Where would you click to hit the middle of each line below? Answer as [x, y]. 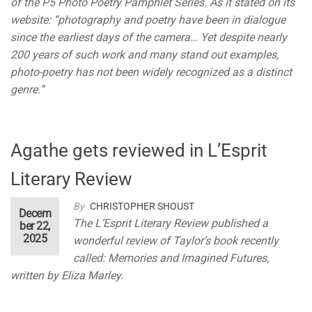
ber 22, [35, 226]
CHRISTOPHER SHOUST [142, 206]
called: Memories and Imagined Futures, [171, 258]
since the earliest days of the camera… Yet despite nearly [149, 38]
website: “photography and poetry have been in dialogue [148, 20]
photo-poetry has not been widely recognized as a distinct [151, 72]
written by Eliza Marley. [67, 276]
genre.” [27, 90]
